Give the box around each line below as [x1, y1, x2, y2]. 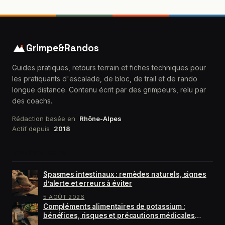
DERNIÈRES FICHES [12, 148, 66, 157]
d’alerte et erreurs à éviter [43, 179, 133, 187]
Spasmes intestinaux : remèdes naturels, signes [43, 170, 206, 178]
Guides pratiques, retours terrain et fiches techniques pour [12, 63, 206, 72]
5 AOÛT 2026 [43, 193, 85, 200]
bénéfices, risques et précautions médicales [43, 211, 195, 219]
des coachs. [12, 96, 52, 105]
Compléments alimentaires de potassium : [43, 202, 185, 210]
